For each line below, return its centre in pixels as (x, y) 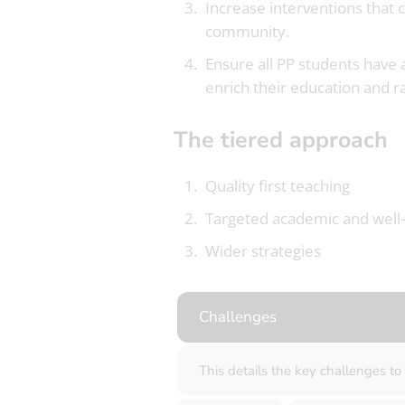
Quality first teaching (277, 186)
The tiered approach (287, 140)
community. (247, 31)
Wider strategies (263, 251)
